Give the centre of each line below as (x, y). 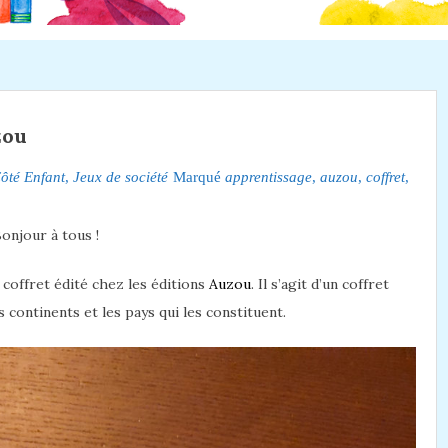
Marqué (199, 176)
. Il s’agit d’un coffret (320, 283)
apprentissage (268, 176)
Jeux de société (120, 176)
